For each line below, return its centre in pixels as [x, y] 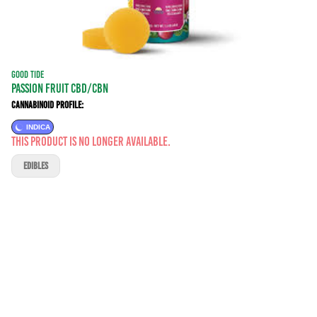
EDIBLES [36, 166]
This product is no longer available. [91, 142]
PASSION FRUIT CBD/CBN [60, 88]
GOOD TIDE [28, 75]
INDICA [38, 127]
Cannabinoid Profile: [47, 105]
